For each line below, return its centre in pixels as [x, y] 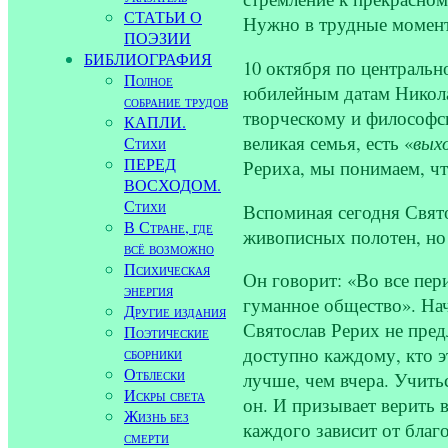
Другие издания [175, 310]
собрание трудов [176, 100]
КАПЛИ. [155, 121]
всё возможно [169, 247]
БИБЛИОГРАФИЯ [148, 58]
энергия [148, 289]
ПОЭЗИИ [157, 37]
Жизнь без [156, 415]
